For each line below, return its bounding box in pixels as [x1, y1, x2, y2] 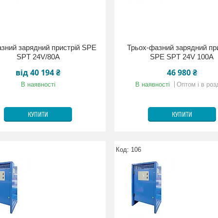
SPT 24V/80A [16, 53, 60, 61]
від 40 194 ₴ [16, 67, 61, 78]
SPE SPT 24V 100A [150, 53, 214, 61]
